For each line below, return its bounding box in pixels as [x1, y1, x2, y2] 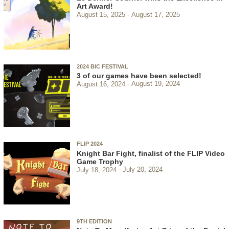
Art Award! [77, 2, 113, 11]
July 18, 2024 [77, 166, 117, 174]
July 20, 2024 [122, 166, 163, 174]
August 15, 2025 [77, 10, 125, 18]
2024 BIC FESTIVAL [77, 63, 128, 70]
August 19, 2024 [131, 80, 180, 88]
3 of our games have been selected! [77, 71, 201, 80]
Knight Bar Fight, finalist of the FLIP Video [77, 149, 225, 157]
